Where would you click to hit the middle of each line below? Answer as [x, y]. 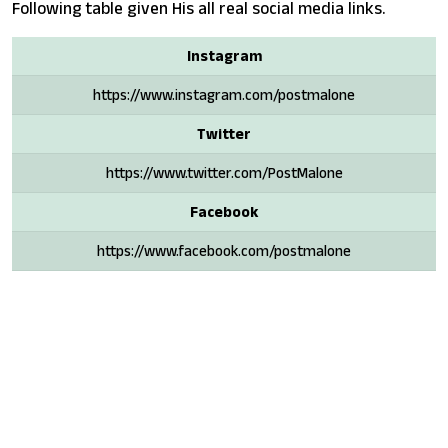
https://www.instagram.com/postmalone [224, 94]
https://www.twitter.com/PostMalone [224, 172]
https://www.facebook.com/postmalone [224, 250]
